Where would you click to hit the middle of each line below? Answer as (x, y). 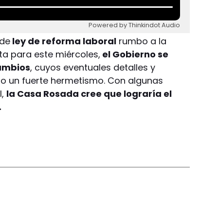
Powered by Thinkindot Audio (135, 25)
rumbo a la (142, 41)
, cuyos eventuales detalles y (93, 68)
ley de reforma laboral (64, 41)
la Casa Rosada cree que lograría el (89, 94)
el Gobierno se (135, 54)
